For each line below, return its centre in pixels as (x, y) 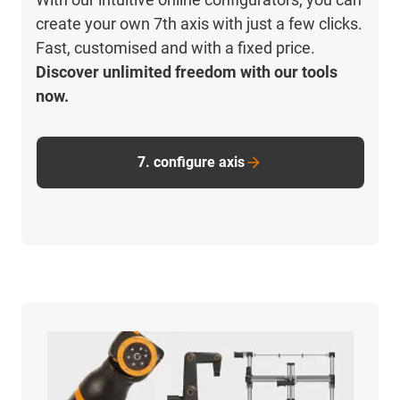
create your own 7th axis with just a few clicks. (200, 23)
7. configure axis (191, 162)
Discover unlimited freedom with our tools (187, 71)
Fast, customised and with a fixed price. (176, 47)
